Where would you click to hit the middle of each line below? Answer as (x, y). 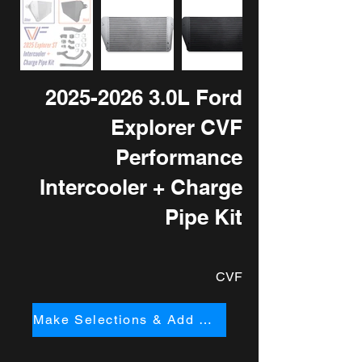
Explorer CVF (177, 127)
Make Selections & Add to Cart (206, 320)
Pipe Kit (204, 217)
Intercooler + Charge (141, 187)
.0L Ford (201, 97)
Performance (179, 157)
